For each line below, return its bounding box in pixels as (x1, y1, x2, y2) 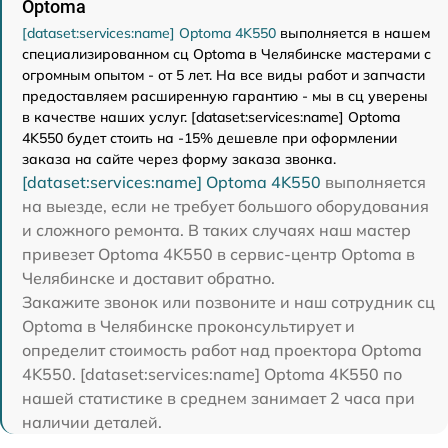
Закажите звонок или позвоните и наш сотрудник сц (22, 291, 435, 312)
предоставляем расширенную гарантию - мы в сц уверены (22, 86, 428, 105)
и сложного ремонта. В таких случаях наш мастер (22, 219, 411, 240)
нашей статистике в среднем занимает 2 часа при (22, 387, 415, 408)
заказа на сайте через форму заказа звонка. (22, 149, 336, 168)
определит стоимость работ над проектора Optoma (22, 339, 422, 360)
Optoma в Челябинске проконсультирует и (22, 315, 355, 336)
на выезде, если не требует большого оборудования (22, 195, 429, 216)
